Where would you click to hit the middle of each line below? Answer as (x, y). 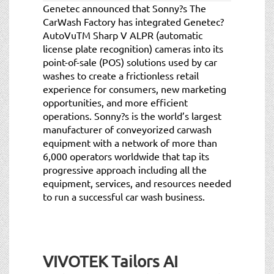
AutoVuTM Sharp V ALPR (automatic (123, 35)
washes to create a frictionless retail (121, 75)
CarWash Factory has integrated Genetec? (133, 21)
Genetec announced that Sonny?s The (124, 8)
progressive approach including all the (125, 169)
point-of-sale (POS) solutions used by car (130, 61)
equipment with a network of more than (130, 142)
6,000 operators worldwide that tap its (126, 156)
